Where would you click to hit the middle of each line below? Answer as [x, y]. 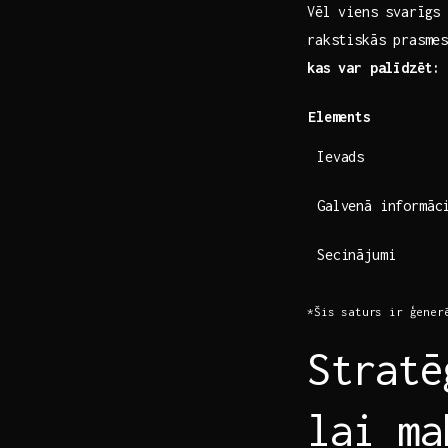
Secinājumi [356, 254]
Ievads [341, 156]
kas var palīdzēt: [374, 67]
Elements [339, 116]
